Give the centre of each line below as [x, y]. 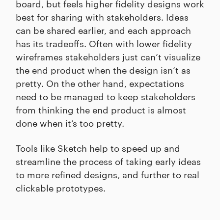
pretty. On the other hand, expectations [100, 83]
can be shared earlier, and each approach [103, 30]
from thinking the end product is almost [101, 109]
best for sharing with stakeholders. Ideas [102, 16]
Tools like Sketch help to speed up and [98, 148]
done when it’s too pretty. [70, 123]
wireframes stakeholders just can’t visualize [108, 56]
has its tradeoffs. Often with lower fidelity [104, 43]
